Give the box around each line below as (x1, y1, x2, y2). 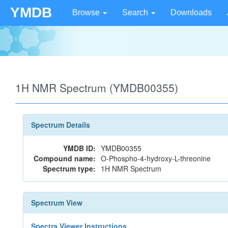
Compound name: (34, 153, 96, 163)
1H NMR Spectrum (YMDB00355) (15, 80, 178, 95)
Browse (72, 8, 102, 17)
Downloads (170, 8, 212, 17)
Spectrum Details (31, 120, 90, 130)
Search (122, 8, 150, 17)
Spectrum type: (43, 163, 96, 174)
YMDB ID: (63, 143, 96, 153)
